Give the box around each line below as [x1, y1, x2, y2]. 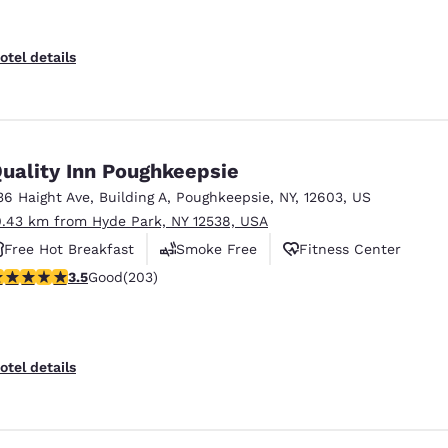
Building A [99, 188, 167, 205]
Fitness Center [299, 240, 401, 257]
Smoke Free [176, 240, 257, 257]
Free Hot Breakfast [4, 240, 134, 257]
